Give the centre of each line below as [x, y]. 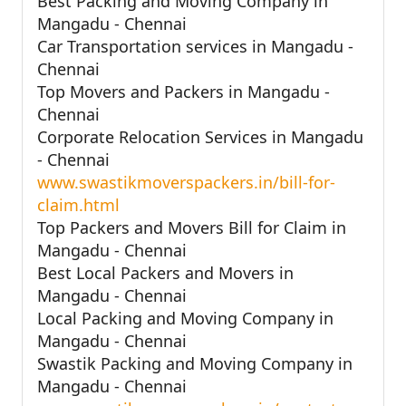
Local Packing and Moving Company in [185, 318]
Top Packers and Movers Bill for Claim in [192, 227]
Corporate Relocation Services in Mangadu [200, 136]
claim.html [78, 204]
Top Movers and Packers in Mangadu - [184, 91]
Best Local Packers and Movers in [165, 272]
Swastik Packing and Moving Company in [195, 363]
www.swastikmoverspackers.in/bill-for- [186, 182]
